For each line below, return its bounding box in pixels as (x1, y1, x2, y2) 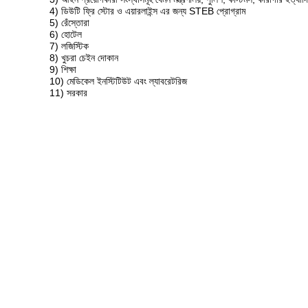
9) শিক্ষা (49, 64, 76, 75)
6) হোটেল (49, 29, 82, 40)
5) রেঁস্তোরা (49, 17, 89, 28)
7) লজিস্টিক (49, 41, 89, 52)
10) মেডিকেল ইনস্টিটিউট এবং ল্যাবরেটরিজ (49, 76, 187, 87)
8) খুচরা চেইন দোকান (49, 52, 118, 63)
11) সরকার (49, 87, 87, 98)
